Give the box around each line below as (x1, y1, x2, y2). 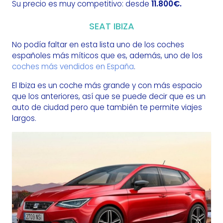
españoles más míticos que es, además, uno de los (12, 50, 203, 61)
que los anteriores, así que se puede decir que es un (12, 91, 206, 102)
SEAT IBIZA (89, 20, 134, 33)
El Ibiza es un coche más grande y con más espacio (12, 80, 202, 91)
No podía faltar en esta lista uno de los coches (12, 39, 184, 50)
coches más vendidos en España (12, 61, 134, 72)
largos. (12, 113, 36, 124)
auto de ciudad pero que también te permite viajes (12, 102, 202, 113)
